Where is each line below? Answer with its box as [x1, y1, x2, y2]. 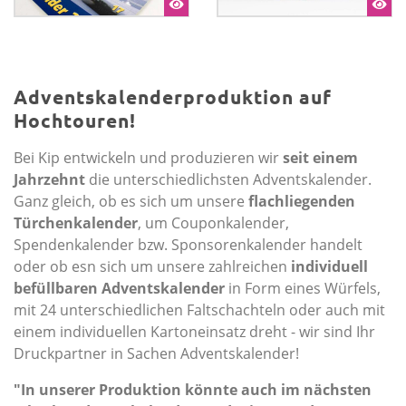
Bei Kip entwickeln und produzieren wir [14, 148, 283, 169]
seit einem [283, 148, 358, 169]
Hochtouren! [14, 108, 136, 133]
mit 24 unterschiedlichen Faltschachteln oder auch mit [14, 300, 385, 321]
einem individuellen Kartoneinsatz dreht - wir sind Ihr [14, 322, 375, 343]
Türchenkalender [14, 213, 138, 234]
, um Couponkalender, [138, 213, 289, 234]
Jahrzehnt [14, 169, 89, 190]
